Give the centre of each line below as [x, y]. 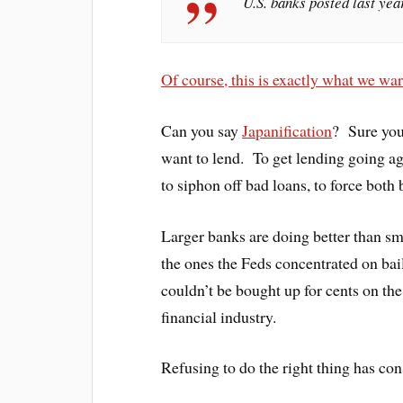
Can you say [202, 130]
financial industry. [219, 316]
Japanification [287, 130]
